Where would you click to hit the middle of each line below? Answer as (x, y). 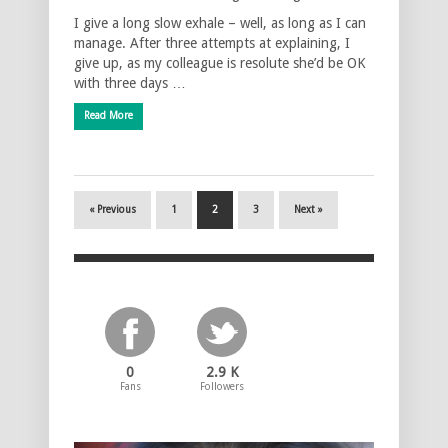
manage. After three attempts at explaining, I (212, 42)
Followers (222, 386)
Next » (308, 209)
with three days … (130, 82)
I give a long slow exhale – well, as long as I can (220, 22)
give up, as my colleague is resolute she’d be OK (220, 62)
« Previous (112, 209)
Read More (108, 115)
